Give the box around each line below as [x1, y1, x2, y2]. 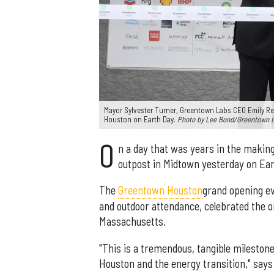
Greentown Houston [118, 183, 202, 198]
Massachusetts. [99, 215, 166, 229]
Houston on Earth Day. [104, 114, 177, 124]
